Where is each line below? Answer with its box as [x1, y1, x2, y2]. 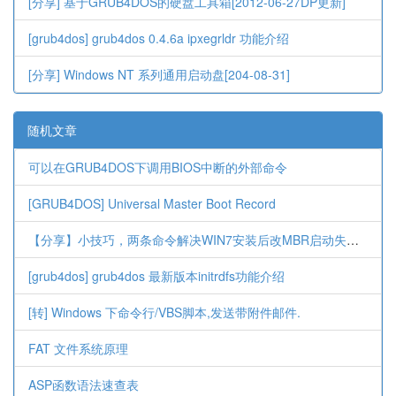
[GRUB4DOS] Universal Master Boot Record [28, 194, 276, 212]
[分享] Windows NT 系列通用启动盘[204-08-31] [28, 65, 290, 83]
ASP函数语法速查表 [28, 376, 139, 393]
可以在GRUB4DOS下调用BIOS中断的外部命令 [28, 158, 287, 176]
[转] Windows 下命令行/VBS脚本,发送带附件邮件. [28, 303, 301, 321]
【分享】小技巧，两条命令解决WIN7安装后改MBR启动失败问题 [346, 231, 359, 248]
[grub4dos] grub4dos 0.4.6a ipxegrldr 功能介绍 [28, 29, 289, 47]
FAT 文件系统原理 [28, 339, 128, 357]
